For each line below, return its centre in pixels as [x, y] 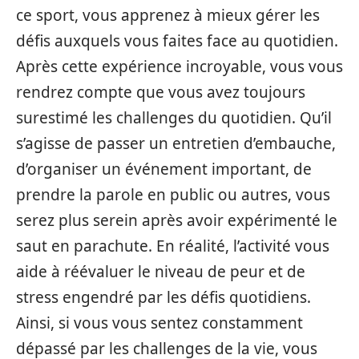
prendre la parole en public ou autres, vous [173, 195]
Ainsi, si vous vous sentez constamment [159, 323]
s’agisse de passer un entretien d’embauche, [176, 143]
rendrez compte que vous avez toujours [161, 92]
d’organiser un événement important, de [164, 169]
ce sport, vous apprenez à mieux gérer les [168, 15]
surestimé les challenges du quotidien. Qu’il [174, 118]
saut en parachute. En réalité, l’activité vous [173, 246]
